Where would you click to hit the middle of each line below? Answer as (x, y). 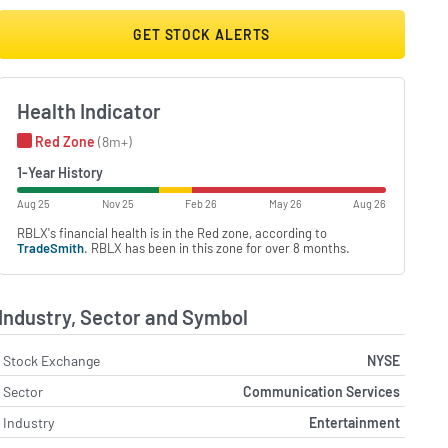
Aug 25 (34, 203)
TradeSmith (51, 247)
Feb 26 (201, 203)
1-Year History (60, 172)
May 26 (285, 203)
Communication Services (321, 391)
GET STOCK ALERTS (201, 35)
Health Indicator (89, 111)
